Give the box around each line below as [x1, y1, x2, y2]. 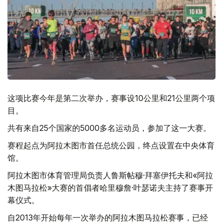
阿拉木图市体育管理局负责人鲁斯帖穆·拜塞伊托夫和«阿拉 [7, 170, 213, 180]
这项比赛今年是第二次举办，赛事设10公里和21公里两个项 [7, 93, 215, 103]
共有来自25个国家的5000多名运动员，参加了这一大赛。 [7, 123, 211, 133]
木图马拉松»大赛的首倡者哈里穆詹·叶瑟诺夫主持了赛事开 [7, 183, 213, 193]
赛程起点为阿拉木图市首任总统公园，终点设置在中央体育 [7, 140, 215, 150]
